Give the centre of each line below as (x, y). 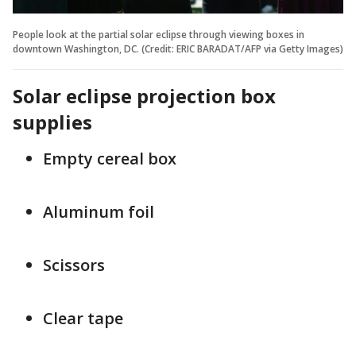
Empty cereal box (110, 158)
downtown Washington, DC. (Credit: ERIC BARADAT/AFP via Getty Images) (178, 48)
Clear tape (83, 318)
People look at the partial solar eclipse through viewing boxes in (159, 34)
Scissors (74, 265)
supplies (52, 122)
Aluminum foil (99, 211)
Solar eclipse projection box (144, 95)
